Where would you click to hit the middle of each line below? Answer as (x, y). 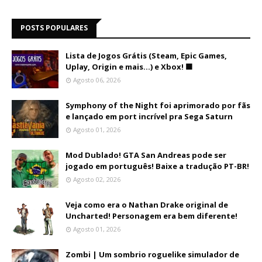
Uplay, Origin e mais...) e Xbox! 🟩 (129, 67)
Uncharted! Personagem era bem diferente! (151, 216)
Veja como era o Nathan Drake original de (147, 205)
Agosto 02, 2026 (97, 179)
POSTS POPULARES (54, 28)
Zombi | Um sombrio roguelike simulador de (152, 254)
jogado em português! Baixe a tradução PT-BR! (157, 166)
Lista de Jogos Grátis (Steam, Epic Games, (146, 56)
